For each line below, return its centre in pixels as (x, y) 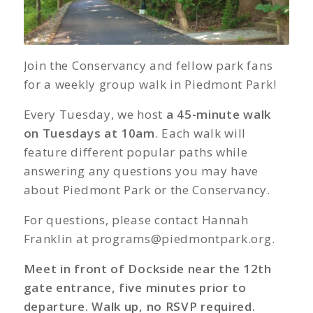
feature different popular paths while (136, 152)
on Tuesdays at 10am (89, 133)
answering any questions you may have (141, 170)
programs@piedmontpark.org (182, 238)
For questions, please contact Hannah (136, 219)
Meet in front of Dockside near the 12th (147, 268)
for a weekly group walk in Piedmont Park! (150, 84)
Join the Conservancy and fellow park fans (148, 65)
